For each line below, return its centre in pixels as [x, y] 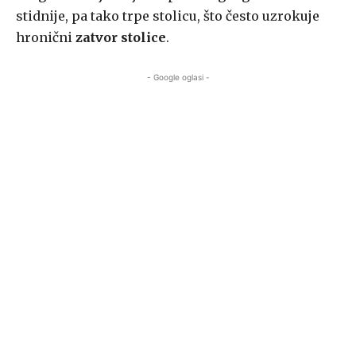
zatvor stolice [121, 38]
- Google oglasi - [178, 77]
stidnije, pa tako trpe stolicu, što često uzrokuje [168, 16]
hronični [46, 38]
